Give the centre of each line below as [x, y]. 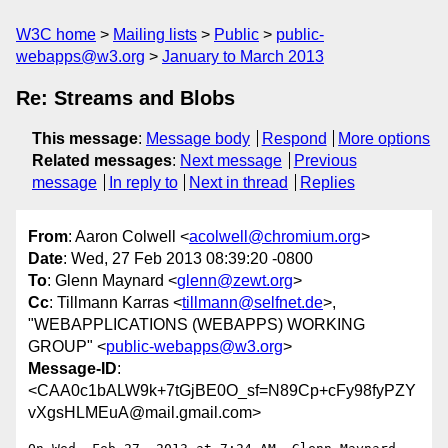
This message [85, 138]
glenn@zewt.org [235, 281]
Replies [327, 182]
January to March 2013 [243, 56]
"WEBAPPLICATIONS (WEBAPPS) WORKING [196, 325]
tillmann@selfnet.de [252, 303]
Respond [294, 138]
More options [384, 138]
